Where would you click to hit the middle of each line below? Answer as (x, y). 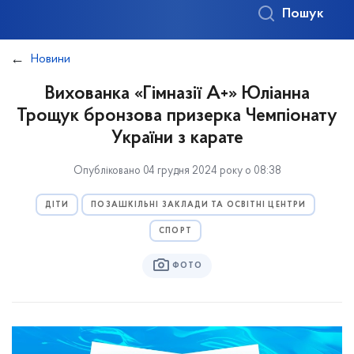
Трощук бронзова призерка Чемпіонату (177, 116)
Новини (51, 59)
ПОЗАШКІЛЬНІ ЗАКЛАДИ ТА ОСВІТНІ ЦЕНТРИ (199, 205)
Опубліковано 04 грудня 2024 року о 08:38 (177, 171)
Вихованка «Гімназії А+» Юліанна (177, 94)
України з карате (177, 138)
